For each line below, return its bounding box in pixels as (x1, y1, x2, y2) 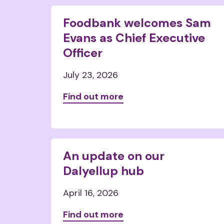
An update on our (63, 148, 164, 163)
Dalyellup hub (63, 163, 144, 178)
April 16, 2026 (63, 187, 118, 199)
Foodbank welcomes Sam (63, 15, 211, 30)
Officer (63, 45, 102, 60)
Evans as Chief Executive (63, 30, 205, 45)
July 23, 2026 (63, 69, 118, 81)
